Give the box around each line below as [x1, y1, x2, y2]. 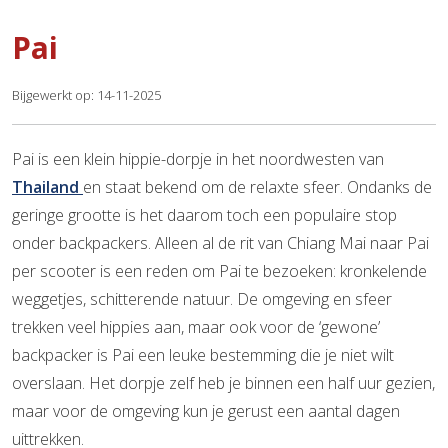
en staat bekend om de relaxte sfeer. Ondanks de [83, 176, 432, 198]
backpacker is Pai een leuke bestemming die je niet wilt [12, 344, 394, 366]
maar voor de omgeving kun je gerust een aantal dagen [12, 400, 400, 422]
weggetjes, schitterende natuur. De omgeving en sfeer [12, 288, 392, 310]
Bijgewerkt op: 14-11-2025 [12, 86, 161, 104]
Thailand [12, 176, 83, 198]
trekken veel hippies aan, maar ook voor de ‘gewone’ [12, 316, 380, 338]
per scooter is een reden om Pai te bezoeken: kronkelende [12, 260, 427, 282]
